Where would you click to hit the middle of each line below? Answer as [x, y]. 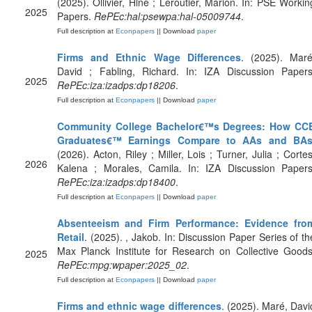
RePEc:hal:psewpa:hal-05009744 [167, 16]
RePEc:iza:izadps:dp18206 [116, 85]
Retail [71, 237]
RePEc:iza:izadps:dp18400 [116, 182]
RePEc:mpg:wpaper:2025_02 [122, 265]
